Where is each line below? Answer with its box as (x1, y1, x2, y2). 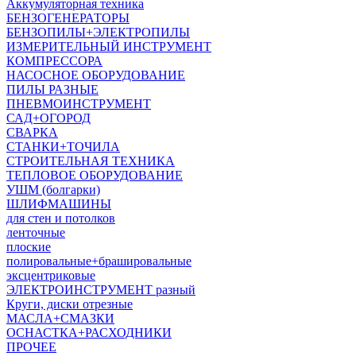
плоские (6, 240, 51, 253)
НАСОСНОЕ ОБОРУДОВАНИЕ (6, 68, 185, 82)
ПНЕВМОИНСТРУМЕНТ (6, 97, 151, 110)
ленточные (6, 226, 65, 239)
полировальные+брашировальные (6, 254, 192, 268)
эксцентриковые (6, 269, 95, 282)
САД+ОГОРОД (6, 111, 91, 125)
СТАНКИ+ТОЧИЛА (6, 140, 120, 153)
